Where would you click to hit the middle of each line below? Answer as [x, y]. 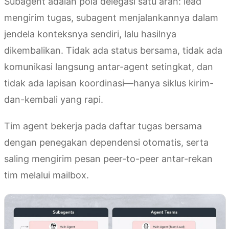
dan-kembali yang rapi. [54, 100]
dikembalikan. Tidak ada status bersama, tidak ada [113, 51]
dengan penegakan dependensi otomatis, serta [106, 143]
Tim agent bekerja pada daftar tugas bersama [103, 126]
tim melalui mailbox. [47, 175]
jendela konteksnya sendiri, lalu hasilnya [90, 34]
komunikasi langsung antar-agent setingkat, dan [109, 67]
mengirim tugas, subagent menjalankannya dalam [111, 18]
